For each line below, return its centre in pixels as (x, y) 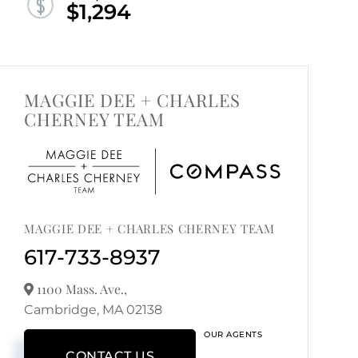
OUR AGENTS (233, 335)
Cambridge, (64, 310)
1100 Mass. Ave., (81, 289)
